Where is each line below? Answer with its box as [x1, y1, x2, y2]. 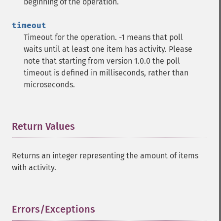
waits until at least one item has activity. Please [24, 44, 192, 54]
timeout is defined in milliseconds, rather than [24, 68, 188, 77]
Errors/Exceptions [12, 203, 95, 215]
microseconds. [24, 80, 75, 89]
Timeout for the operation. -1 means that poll [24, 33, 183, 42]
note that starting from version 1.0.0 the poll [24, 56, 180, 66]
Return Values [12, 120, 75, 132]
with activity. [12, 163, 56, 172]
